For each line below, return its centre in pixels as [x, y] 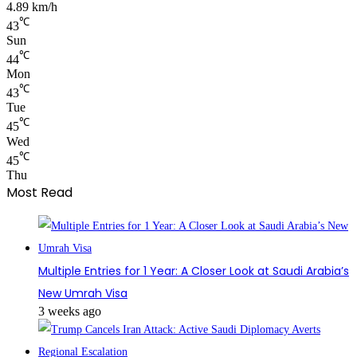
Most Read [39, 193]
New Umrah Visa [83, 294]
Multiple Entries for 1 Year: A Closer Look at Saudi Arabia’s [194, 271]
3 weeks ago [70, 312]
